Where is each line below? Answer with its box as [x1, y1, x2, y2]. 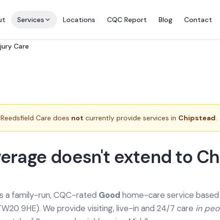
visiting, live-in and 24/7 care [87, 203, 195, 214]
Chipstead [178, 113, 216, 122]
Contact [184, 15, 212, 24]
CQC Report [107, 15, 147, 24]
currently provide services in [83, 113, 178, 122]
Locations [62, 15, 95, 24]
